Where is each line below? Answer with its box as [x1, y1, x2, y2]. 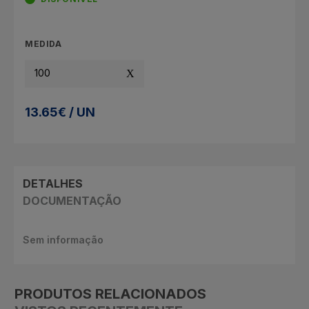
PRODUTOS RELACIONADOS [14, 285, 206, 302]
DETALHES [22, 176, 83, 190]
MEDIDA [25, 38, 62, 49]
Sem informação [22, 233, 103, 246]
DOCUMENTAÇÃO [22, 193, 121, 208]
